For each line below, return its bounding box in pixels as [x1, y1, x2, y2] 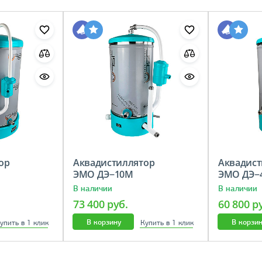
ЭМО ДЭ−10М [73, 168, 142, 181]
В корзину [86, 217, 121, 227]
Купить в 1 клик [140, 218, 194, 228]
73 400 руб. [73, 197, 128, 212]
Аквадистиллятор [73, 156, 155, 170]
